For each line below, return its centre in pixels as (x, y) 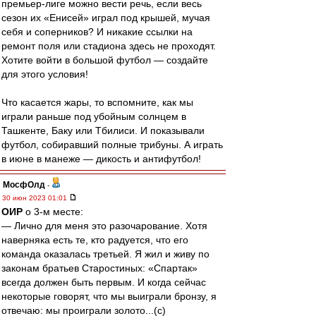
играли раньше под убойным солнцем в (94, 116)
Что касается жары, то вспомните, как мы (97, 102)
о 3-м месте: (53, 212)
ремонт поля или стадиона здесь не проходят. (109, 46)
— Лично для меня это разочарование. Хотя (104, 226)
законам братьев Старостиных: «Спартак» (99, 268)
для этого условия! (45, 74)
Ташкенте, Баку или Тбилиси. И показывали (103, 130)
